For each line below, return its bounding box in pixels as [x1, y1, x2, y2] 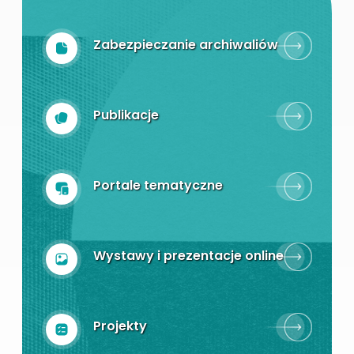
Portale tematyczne [93, 175, 224, 194]
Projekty [93, 316, 148, 335]
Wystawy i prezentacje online [93, 246, 284, 265]
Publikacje [93, 105, 160, 124]
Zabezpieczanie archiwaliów [93, 35, 279, 54]
